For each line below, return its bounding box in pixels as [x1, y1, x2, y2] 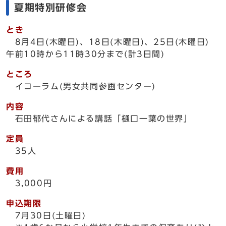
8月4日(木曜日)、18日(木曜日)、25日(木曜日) [6, 38, 218, 46]
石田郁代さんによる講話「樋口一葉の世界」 [6, 115, 193, 123]
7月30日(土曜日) [6, 211, 86, 219]
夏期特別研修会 [14, 3, 87, 12]
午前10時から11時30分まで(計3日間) [6, 50, 165, 58]
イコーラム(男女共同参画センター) [6, 82, 156, 90]
